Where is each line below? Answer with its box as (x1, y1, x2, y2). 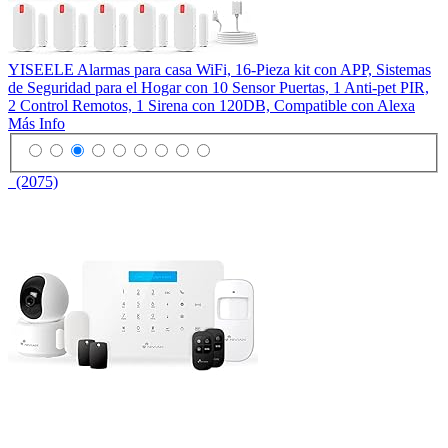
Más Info (8, 114, 65, 132)
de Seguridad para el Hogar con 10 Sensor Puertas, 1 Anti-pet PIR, (8, 78, 429, 96)
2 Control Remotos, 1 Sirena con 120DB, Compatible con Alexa (8, 96, 415, 114)
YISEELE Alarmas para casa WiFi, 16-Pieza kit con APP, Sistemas (8, 60, 431, 78)
